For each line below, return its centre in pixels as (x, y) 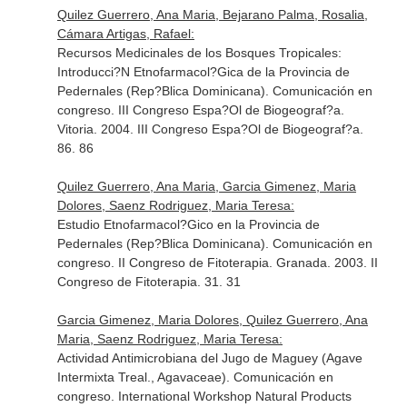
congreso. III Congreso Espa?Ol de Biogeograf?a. (200, 110)
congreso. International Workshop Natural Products (204, 396)
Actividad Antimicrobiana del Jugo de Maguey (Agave (209, 358)
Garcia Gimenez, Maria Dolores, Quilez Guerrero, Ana (212, 320)
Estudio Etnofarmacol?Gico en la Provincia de (188, 224)
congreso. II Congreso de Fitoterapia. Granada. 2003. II (217, 263)
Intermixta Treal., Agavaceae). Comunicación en (195, 377)
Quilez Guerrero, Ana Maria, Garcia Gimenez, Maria (206, 186)
